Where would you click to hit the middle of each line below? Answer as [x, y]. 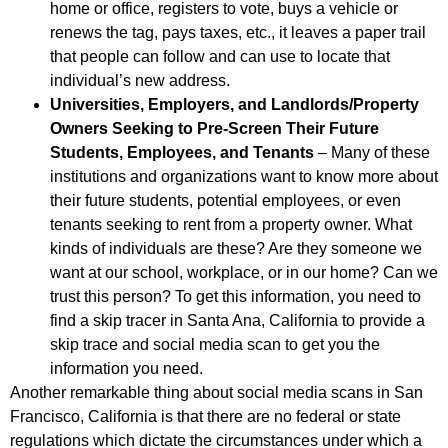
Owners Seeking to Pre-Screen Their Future [214, 129]
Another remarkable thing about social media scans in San [216, 393]
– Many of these [374, 153]
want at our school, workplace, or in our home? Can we [244, 273]
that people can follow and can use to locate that [220, 57]
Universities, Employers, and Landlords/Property [234, 105]
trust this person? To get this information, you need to [235, 297]
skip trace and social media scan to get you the [215, 345]
